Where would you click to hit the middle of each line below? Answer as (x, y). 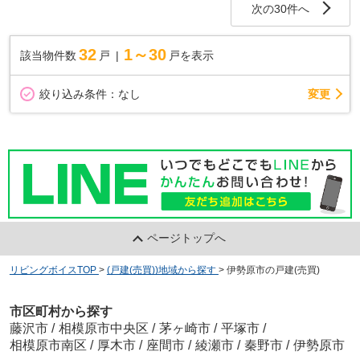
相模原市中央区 (103, 328)
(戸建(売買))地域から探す (161, 270)
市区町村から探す (61, 311)
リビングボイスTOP (53, 270)
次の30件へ (281, 9)
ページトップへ (187, 238)
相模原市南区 (48, 345)
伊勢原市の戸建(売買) (273, 270)
